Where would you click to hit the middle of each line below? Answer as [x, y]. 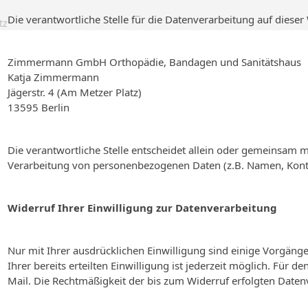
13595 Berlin [38, 107]
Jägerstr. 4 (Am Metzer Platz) [75, 92]
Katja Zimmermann [53, 77]
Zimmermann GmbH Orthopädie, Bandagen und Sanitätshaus [154, 62]
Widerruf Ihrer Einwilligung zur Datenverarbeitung [142, 208]
